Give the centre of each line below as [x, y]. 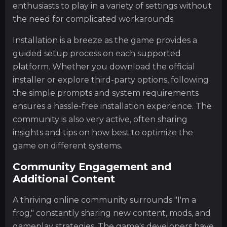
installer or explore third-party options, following [111, 80]
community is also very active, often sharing [100, 119]
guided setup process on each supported [97, 53]
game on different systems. [67, 145]
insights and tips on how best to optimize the [103, 132]
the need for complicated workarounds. [94, 19]
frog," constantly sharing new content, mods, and [112, 213]
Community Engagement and [92, 167]
